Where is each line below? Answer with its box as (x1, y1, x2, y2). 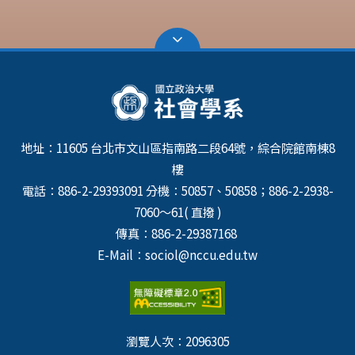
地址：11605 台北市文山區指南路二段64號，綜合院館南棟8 (20, 138, 335, 156)
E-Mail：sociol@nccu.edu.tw (97, 245, 258, 263)
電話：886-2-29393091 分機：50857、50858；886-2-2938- (21, 181, 334, 199)
